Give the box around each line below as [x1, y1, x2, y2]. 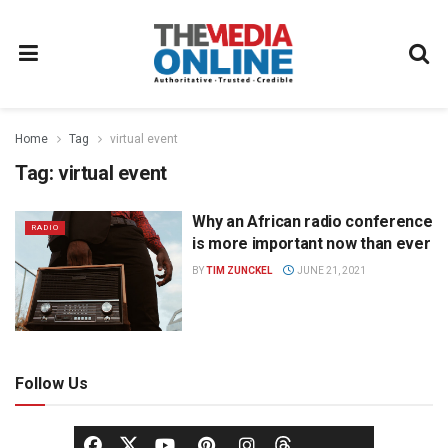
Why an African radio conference [192, 212, 433, 231]
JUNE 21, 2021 [294, 265, 366, 276]
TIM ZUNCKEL [206, 265, 273, 276]
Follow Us [15, 373, 88, 393]
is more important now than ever [192, 234, 431, 253]
